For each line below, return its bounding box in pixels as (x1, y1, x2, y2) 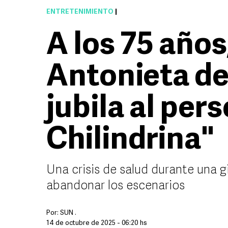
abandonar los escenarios (46, 180, 185, 192)
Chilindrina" (46, 126, 214, 156)
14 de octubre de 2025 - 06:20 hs (46, 220, 147, 226)
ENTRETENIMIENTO (46, 9, 113, 15)
